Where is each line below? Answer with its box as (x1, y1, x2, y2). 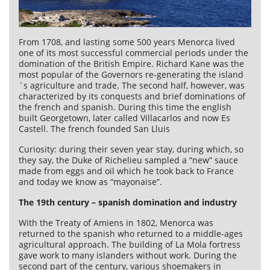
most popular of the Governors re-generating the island (19, 68, 243, 80)
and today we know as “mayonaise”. (19, 175, 162, 187)
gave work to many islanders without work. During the (19, 249, 237, 261)
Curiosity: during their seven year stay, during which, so (19, 143, 243, 155)
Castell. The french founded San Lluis (19, 122, 170, 134)
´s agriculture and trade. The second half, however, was (19, 79, 245, 91)
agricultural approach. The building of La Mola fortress (19, 238, 240, 250)
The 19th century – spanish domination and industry (19, 196, 237, 208)
